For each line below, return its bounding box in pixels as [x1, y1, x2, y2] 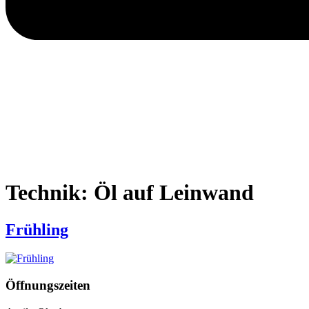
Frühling [6, 220, 68, 239]
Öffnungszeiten [6, 278, 90, 293]
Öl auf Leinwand [94, 180, 254, 206]
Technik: [6, 180, 94, 206]
